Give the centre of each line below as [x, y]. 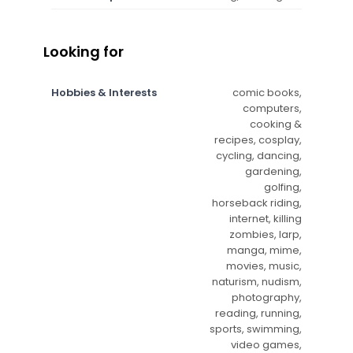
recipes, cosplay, [258, 139]
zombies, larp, [266, 234]
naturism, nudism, [257, 281]
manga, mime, [264, 250]
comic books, [267, 92]
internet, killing [266, 218]
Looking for [84, 51]
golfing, [283, 187]
